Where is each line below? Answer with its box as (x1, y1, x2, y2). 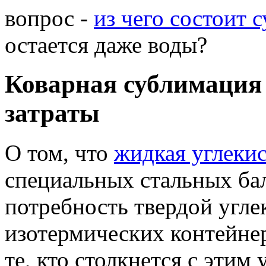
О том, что (5, 140, 114, 166)
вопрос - (5, 5, 94, 31)
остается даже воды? (5, 31, 207, 58)
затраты (5, 99, 100, 128)
